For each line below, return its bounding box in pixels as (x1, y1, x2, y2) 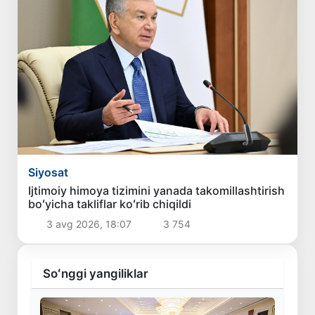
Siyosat (28, 165, 69, 180)
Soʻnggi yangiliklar (43, 266, 148, 281)
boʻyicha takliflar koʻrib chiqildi (28, 197, 192, 212)
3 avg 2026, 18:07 (43, 218, 134, 231)
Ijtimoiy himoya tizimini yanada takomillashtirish (28, 184, 285, 198)
